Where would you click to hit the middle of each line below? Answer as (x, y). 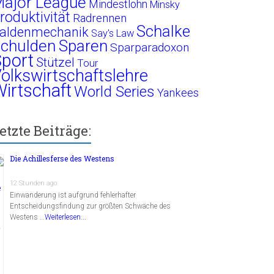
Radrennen (100, 18)
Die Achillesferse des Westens (62, 158)
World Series (115, 91)
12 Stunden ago (34, 183)
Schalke (164, 31)
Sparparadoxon (150, 47)
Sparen (83, 46)
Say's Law (113, 33)
